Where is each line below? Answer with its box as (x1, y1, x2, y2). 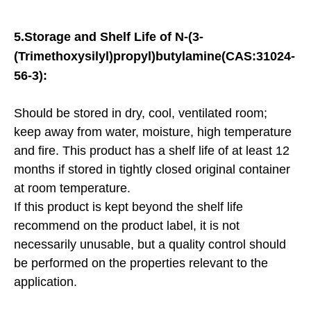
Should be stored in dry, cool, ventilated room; (14, 106, 267, 120)
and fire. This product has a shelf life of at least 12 (14, 143, 289, 158)
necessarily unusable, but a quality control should (14, 237, 286, 251)
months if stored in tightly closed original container (14, 162, 290, 176)
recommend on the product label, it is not (14, 218, 239, 233)
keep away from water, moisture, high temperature (14, 124, 292, 139)
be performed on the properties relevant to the (14, 255, 268, 270)
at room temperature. (14, 180, 131, 195)
